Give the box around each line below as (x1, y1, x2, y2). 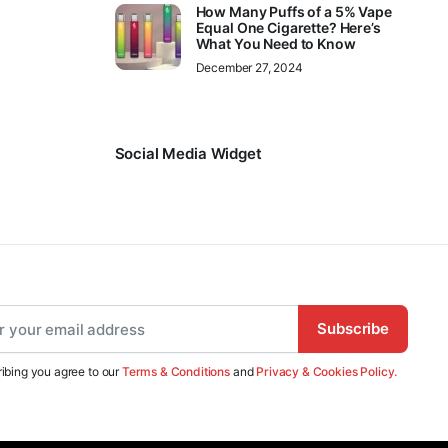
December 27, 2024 (195, 60, 303, 75)
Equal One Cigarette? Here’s (195, 19, 381, 36)
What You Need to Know (195, 35, 356, 52)
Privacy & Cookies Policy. (256, 364, 398, 379)
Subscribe (317, 319, 389, 338)
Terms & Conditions (121, 364, 231, 379)
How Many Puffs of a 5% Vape (195, 3, 392, 20)
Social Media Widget (114, 144, 262, 163)
